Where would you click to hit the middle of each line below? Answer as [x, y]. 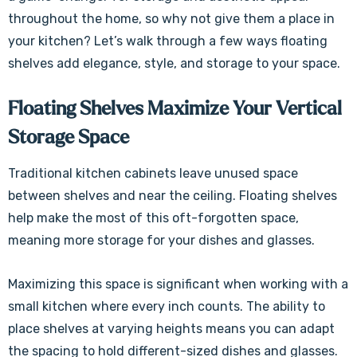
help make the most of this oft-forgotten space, [153, 218]
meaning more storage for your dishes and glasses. [163, 240]
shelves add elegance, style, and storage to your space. [174, 63]
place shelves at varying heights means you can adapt [171, 329]
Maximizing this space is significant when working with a [178, 284]
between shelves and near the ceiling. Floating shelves [173, 196]
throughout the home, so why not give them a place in [171, 19]
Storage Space [69, 137]
